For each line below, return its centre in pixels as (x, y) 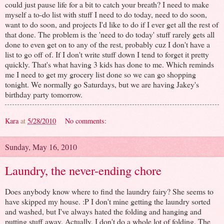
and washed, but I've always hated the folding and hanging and (103, 211)
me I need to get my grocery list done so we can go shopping (100, 74)
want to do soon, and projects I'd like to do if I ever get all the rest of (112, 24)
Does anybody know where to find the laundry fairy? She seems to (109, 191)
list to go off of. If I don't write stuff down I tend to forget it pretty (107, 54)
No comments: (86, 121)
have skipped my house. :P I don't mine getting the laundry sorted (108, 201)
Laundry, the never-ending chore (83, 170)
